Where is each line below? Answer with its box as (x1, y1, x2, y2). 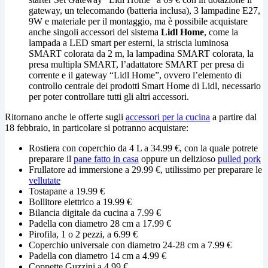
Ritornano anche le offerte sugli (5, 111, 126, 122)
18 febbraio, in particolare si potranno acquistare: (5, 122, 188, 133)
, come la (204, 26, 238, 37)
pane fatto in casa (74, 153, 139, 164)
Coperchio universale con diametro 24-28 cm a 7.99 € (29, 239, 232, 250)
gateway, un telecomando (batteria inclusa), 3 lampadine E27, (29, 5, 260, 16)
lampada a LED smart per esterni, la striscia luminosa (29, 37, 229, 48)
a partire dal (210, 111, 257, 122)
